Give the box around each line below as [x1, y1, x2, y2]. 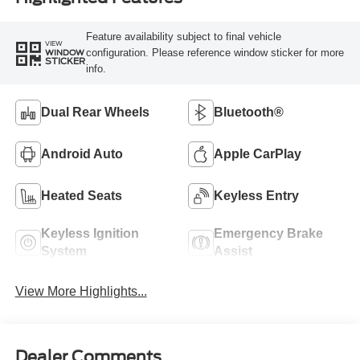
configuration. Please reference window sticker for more [85, 46, 344, 59]
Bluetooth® [214, 104, 284, 119]
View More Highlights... [14, 284, 147, 298]
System [40, 243, 87, 258]
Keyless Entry [214, 188, 299, 202]
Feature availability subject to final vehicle [85, 30, 281, 43]
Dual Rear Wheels [40, 104, 149, 119]
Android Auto [40, 146, 123, 161]
